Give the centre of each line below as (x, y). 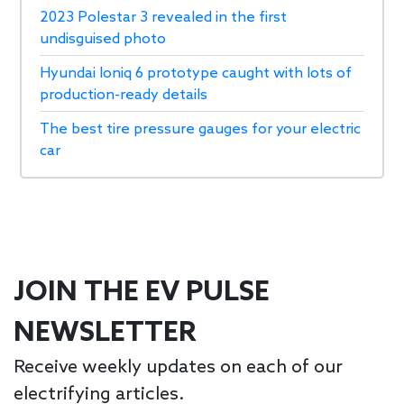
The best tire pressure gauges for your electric (201, 129)
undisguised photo (103, 39)
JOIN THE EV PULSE (142, 293)
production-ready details (124, 95)
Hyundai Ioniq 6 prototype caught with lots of (196, 73)
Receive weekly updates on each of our (178, 367)
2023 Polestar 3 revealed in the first (164, 17)
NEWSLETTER (105, 333)
